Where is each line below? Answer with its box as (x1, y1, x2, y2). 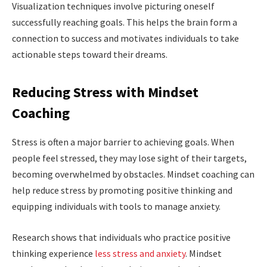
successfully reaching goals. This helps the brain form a (12, 16, 237, 29)
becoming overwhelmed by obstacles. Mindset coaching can (12, 168, 254, 181)
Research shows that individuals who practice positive (12, 231, 231, 243)
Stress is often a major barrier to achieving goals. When (12, 136, 234, 148)
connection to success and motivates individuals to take (12, 32, 239, 45)
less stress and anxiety (95, 247, 185, 259)
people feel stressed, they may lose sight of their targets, (12, 152, 247, 164)
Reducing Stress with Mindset (12, 83, 198, 102)
